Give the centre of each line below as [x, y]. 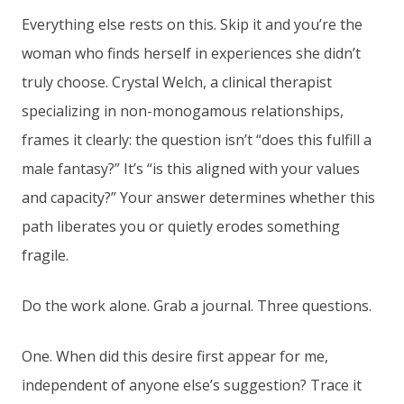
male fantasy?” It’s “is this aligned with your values [191, 169]
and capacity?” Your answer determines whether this [198, 198]
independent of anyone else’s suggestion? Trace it [192, 386]
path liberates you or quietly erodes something [181, 227]
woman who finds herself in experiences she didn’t [191, 54]
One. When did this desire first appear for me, [175, 357]
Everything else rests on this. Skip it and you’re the [192, 25]
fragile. [45, 256]
